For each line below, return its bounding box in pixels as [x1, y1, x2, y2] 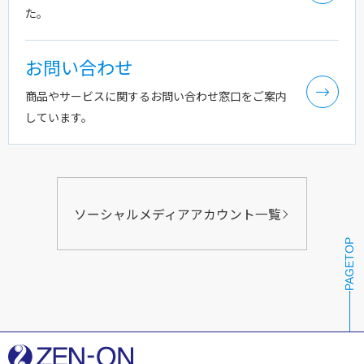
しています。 [25, 109, 93, 125]
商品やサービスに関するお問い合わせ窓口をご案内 [25, 88, 287, 104]
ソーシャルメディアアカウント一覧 [74, 204, 281, 223]
